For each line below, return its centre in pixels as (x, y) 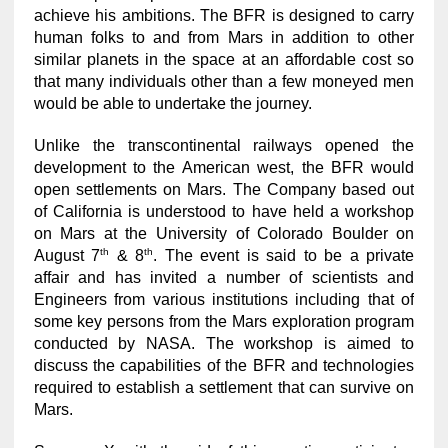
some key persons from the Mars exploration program (224, 322)
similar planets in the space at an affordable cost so (224, 59)
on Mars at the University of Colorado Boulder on (224, 233)
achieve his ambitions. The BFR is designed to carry (224, 15)
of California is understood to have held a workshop (224, 211)
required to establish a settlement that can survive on (224, 388)
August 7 (67, 256)
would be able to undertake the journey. (172, 103)
